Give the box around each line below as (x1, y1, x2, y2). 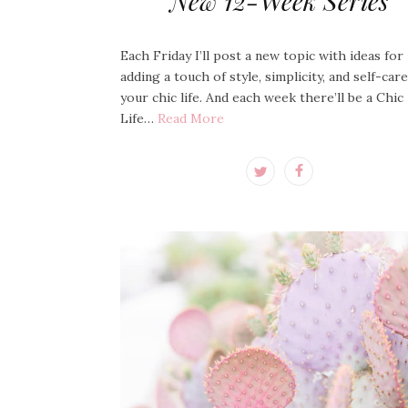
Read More (158, 110, 224, 127)
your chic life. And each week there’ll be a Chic (120, 89, 403, 106)
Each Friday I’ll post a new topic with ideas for (120, 47, 403, 64)
